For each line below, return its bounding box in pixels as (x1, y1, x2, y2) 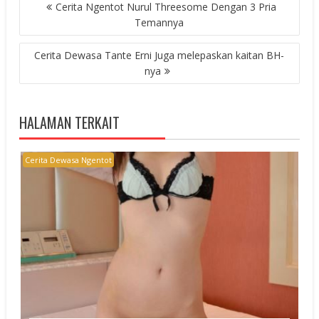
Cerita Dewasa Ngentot (25, 155, 113, 166)
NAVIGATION (19, 6, 83, 28)
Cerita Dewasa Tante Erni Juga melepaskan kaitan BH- (34, 48, 285, 63)
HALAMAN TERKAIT (19, 112, 120, 134)
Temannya (135, 16, 184, 30)
